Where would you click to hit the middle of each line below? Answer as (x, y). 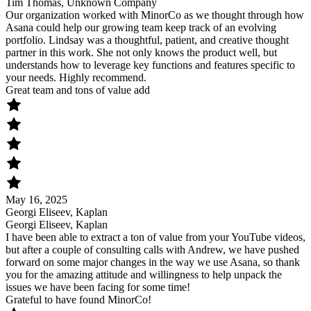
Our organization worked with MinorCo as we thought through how (155, 15)
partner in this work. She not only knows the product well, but (141, 53)
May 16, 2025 (36, 200)
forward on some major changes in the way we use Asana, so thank (153, 262)
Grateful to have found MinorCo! (78, 300)
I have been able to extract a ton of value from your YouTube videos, (155, 237)
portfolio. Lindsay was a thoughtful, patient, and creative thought (147, 40)
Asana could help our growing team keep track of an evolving (141, 28)
